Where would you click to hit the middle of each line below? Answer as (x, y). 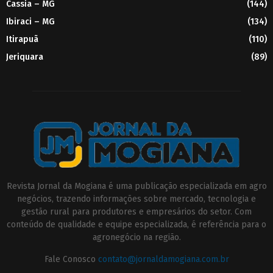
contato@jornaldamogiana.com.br (163, 259)
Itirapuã (22, 39)
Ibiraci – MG (30, 21)
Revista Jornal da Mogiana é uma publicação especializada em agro (136, 186)
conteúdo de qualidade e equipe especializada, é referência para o (136, 224)
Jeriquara (25, 57)
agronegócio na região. (136, 237)
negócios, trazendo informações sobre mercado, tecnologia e (136, 199)
